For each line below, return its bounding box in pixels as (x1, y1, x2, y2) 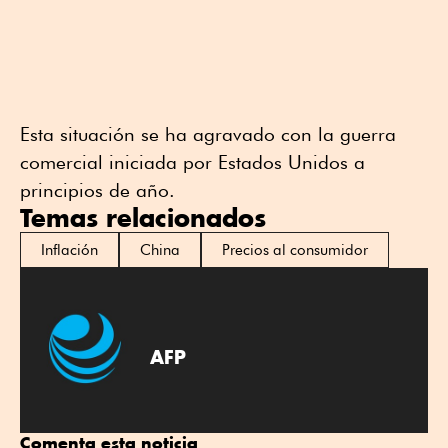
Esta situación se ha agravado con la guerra (20, 122, 396, 145)
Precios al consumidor (222, 240, 368, 259)
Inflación (41, 240, 98, 259)
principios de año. (20, 178, 175, 201)
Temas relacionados (20, 201, 266, 233)
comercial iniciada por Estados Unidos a (20, 150, 365, 173)
